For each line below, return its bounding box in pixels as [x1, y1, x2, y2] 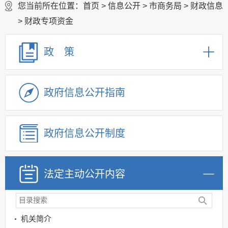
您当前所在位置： [18, 1, 83, 10]
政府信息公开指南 [44, 87, 125, 98]
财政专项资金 [24, 16, 73, 25]
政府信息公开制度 [44, 127, 125, 139]
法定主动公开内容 [44, 168, 125, 180]
